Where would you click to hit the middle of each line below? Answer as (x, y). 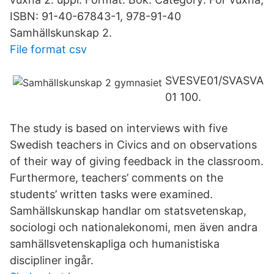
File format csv (48, 49)
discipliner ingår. (52, 260)
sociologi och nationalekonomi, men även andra (134, 227)
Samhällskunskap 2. (61, 33)
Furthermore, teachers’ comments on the (117, 178)
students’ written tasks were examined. (111, 194)
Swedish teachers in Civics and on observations (133, 145)
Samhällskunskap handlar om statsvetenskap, (128, 211)
